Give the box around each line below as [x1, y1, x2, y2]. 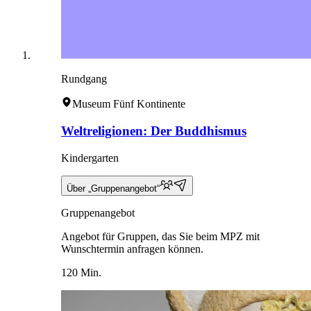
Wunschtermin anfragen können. [61, 242, 203, 255]
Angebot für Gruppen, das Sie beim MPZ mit [61, 230, 260, 242]
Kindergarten [61, 151, 119, 164]
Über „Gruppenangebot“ [67, 183, 160, 194]
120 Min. [61, 266, 101, 278]
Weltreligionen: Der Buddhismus [61, 123, 246, 138]
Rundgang [61, 73, 107, 85]
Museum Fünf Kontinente [72, 98, 185, 110]
